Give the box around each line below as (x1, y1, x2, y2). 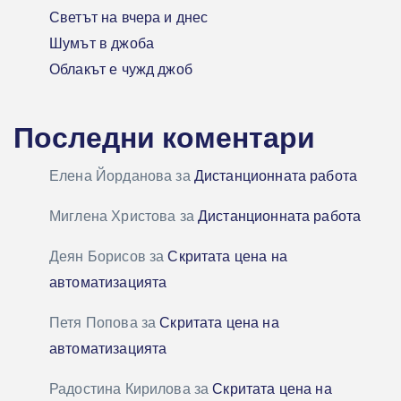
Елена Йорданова (49, 166, 173, 187)
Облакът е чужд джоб (49, 59, 192, 81)
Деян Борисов (49, 246, 146, 268)
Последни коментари (13, 117, 315, 158)
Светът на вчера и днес (49, 7, 209, 29)
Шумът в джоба (49, 33, 154, 55)
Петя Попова (49, 312, 138, 334)
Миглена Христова (49, 206, 176, 227)
